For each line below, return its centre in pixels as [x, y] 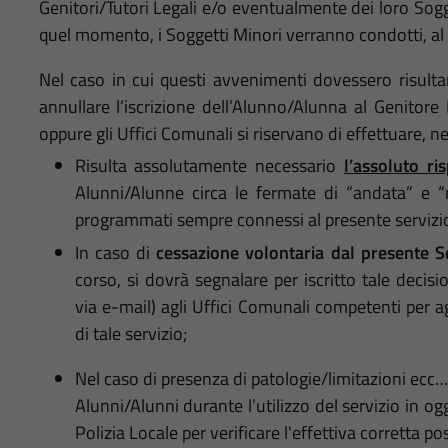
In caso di [115, 252]
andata [380, 193]
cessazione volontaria [240, 252]
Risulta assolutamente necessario [209, 166]
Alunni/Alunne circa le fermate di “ [214, 193]
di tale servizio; [130, 333]
